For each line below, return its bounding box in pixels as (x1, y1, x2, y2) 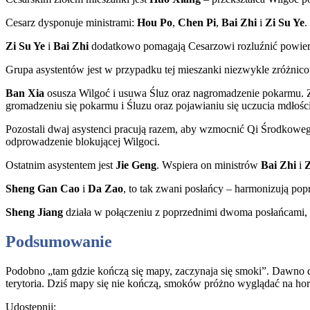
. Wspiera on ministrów (156, 159, 261, 172)
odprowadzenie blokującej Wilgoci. (6, 136, 160, 148)
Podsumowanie (6, 232, 112, 251)
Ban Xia (6, 87, 44, 100)
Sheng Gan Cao (6, 183, 80, 195)
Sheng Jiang (6, 206, 63, 219)
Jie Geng (116, 159, 156, 172)
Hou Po (137, 17, 172, 29)
